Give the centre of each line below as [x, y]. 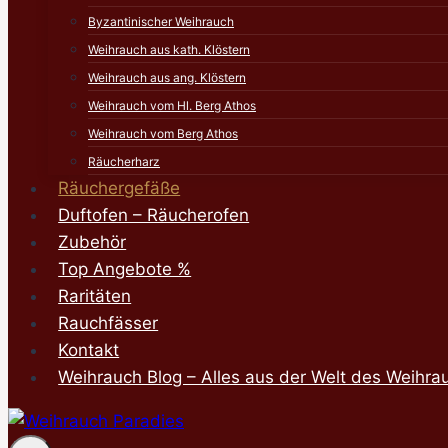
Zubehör [92, 242]
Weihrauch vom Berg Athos [163, 133]
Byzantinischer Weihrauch [161, 21]
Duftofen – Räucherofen [154, 215]
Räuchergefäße [119, 188]
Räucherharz [124, 161]
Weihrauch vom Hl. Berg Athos [172, 105]
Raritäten [95, 296]
